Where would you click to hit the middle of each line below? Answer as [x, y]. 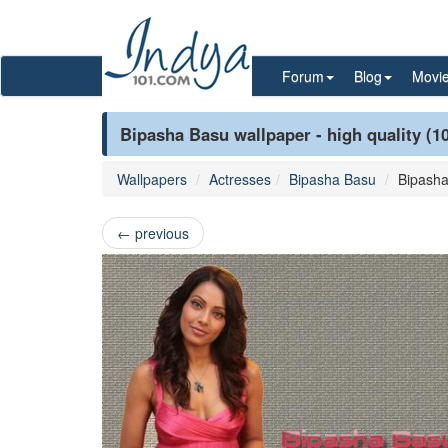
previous [160, 233]
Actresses [240, 179]
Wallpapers [152, 179]
